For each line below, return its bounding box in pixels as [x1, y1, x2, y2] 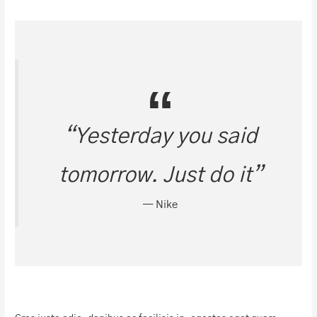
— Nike [143, 199, 178, 210]
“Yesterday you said [63, 125, 258, 147]
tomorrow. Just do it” [58, 164, 263, 186]
